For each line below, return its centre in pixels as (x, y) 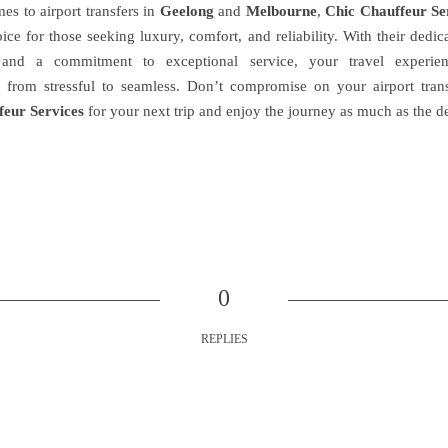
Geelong (186, 11)
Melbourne (281, 11)
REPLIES (224, 339)
